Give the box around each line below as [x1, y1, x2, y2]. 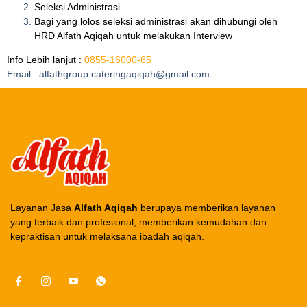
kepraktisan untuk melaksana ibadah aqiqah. [10, 231, 204, 243]
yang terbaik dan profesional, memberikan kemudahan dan [10, 217, 267, 228]
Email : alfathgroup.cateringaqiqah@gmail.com [7, 68, 210, 79]
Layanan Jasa [10, 202, 74, 214]
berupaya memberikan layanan [138, 202, 275, 214]
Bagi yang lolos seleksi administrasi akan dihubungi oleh [34, 15, 278, 27]
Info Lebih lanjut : [7, 53, 84, 65]
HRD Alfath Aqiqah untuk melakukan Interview [34, 29, 232, 41]
